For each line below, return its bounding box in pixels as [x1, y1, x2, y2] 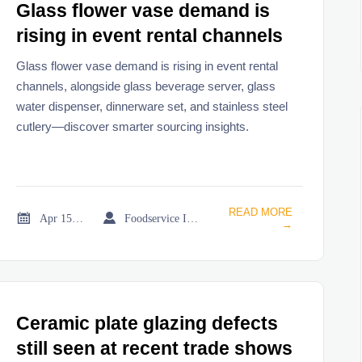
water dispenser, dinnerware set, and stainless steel [16, 99, 288, 114]
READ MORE [228, 205, 293, 218]
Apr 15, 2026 [72, 211, 84, 225]
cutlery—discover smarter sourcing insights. [16, 120, 250, 134]
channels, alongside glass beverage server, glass [16, 79, 276, 94]
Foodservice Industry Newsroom [187, 211, 199, 225]
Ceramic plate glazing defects [16, 314, 279, 335]
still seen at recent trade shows [16, 339, 293, 360]
